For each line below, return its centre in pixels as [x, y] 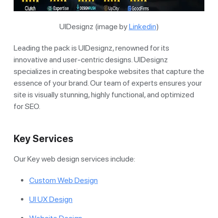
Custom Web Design [64, 180]
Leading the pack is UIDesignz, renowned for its [91, 48]
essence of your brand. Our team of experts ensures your [108, 83]
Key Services [44, 138]
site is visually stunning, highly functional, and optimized [104, 94]
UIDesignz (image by [94, 26]
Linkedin [142, 26]
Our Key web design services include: [74, 159]
